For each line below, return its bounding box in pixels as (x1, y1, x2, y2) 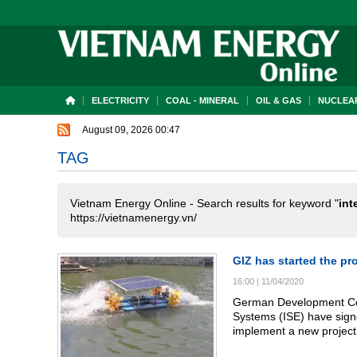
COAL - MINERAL (166, 96, 239, 105)
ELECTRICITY (92, 96, 149, 105)
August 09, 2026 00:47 (82, 124, 180, 135)
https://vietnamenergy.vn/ (70, 211, 197, 224)
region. (233, 339, 268, 351)
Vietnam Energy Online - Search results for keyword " (70, 197, 339, 210)
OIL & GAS (256, 96, 301, 105)
